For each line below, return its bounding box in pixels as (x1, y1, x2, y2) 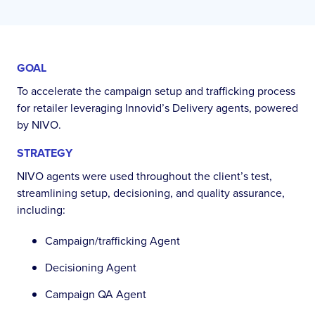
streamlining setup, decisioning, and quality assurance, (17, 185, 285, 200)
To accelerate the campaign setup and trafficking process (17, 83, 295, 98)
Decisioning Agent (45, 259, 136, 275)
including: (17, 202, 65, 217)
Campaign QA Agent (45, 286, 146, 302)
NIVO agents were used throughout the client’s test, (17, 168, 272, 184)
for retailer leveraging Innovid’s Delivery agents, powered (17, 100, 298, 115)
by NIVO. (17, 117, 61, 132)
